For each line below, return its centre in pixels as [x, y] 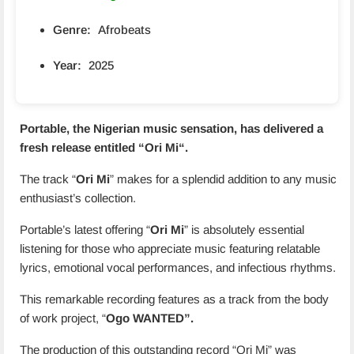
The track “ [48, 179]
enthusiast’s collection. [78, 198]
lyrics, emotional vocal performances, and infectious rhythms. [178, 267]
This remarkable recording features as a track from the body [174, 299]
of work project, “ [63, 318]
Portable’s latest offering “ [85, 230]
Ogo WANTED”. [150, 318]
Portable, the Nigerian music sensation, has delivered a [171, 128]
